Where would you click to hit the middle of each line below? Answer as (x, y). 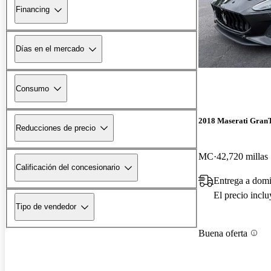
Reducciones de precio (56, 128)
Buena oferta (223, 233)
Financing (33, 10)
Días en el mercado (50, 49)
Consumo (32, 88)
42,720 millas (242, 157)
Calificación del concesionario (68, 168)
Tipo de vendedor (46, 207)
